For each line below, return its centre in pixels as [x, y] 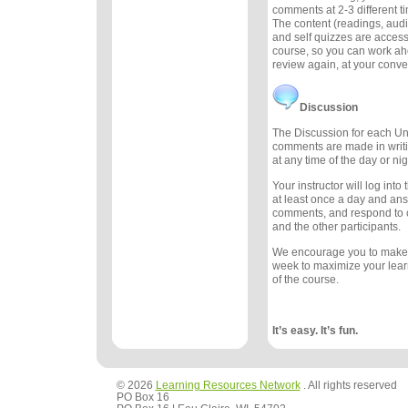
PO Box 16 [143, 396]
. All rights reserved [348, 384]
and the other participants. [336, 227]
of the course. [305, 280]
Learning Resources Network [228, 384]
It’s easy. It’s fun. [315, 331]
